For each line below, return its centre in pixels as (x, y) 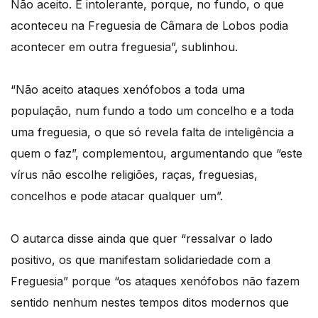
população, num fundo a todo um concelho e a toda (152, 111)
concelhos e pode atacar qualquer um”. (117, 196)
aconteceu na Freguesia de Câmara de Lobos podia (149, 26)
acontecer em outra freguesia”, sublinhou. (124, 47)
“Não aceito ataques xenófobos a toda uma (128, 90)
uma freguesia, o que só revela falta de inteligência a (152, 132)
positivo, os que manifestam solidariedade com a (141, 260)
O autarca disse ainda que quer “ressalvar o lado (142, 239)
